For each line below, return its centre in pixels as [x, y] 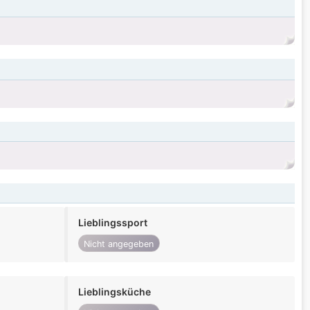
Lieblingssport [112, 223]
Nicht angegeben [119, 244]
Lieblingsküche [114, 292]
